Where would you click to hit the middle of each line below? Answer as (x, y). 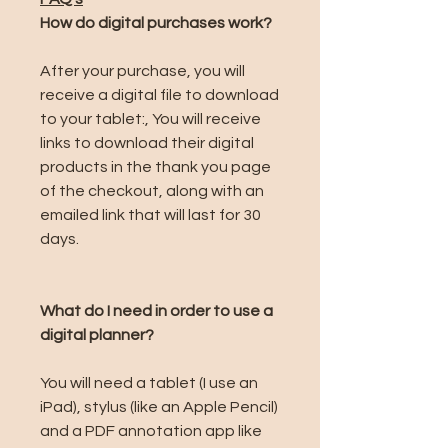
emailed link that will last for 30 (150, 215)
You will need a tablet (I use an (149, 383)
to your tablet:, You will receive (150, 119)
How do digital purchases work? (156, 23)
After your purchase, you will (142, 71)
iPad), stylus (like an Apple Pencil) (159, 407)
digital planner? (97, 335)
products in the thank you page (155, 167)
